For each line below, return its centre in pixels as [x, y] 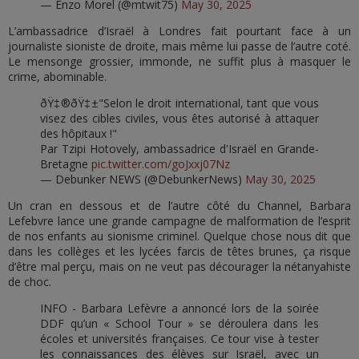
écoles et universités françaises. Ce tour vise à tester [179, 338]
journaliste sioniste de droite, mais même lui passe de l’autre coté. [179, 46]
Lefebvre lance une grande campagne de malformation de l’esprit [179, 220]
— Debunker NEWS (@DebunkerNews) [143, 179]
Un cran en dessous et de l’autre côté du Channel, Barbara [179, 205]
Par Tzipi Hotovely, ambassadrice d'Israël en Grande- [179, 148]
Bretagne [66, 163]
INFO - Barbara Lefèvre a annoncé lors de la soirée [179, 308]
